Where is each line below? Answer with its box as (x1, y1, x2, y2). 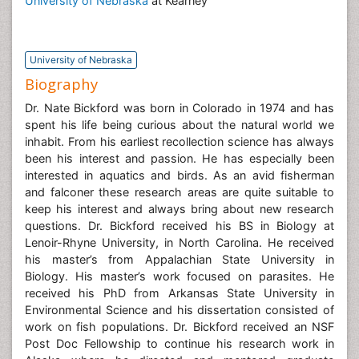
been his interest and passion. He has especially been (25, 151, 334, 165)
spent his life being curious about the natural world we (25, 117, 334, 131)
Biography (25, 73, 98, 94)
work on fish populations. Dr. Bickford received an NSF (25, 319, 334, 333)
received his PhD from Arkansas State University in (25, 285, 334, 300)
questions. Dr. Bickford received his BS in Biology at (25, 218, 334, 232)
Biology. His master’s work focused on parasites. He (25, 268, 334, 283)
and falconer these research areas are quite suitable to (25, 184, 334, 199)
